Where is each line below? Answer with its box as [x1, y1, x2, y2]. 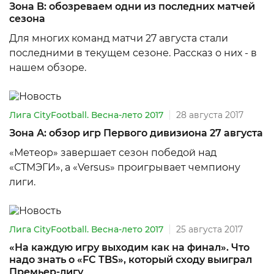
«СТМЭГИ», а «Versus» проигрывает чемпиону [9, 161, 240, 173]
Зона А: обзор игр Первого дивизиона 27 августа [9, 127, 263, 139]
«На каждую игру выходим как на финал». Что [9, 242, 250, 253]
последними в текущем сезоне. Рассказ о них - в [9, 47, 257, 59]
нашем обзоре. [9, 62, 86, 73]
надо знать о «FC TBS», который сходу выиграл [9, 254, 252, 265]
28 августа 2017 [176, 109, 243, 120]
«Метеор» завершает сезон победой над [9, 147, 217, 158]
